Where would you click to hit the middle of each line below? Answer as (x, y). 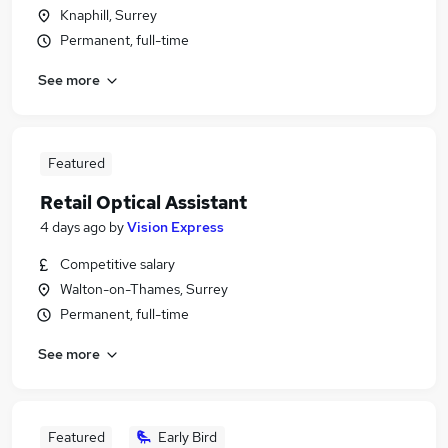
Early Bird (187, 437)
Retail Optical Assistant (143, 202)
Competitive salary (117, 264)
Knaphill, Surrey (108, 15)
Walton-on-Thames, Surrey (144, 289)
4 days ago (73, 227)
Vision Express (175, 227)
